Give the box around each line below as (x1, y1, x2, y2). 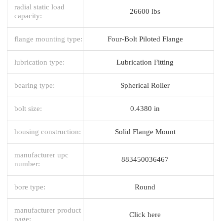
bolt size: (14, 104, 42, 112)
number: (14, 159, 40, 168)
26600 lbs (130, 6, 160, 15)
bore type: (14, 182, 45, 191)
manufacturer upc (14, 150, 69, 159)
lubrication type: (14, 57, 65, 66)
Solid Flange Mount (114, 127, 176, 136)
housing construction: (14, 127, 81, 136)
